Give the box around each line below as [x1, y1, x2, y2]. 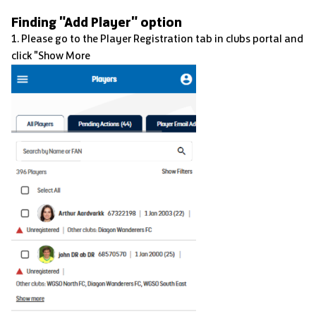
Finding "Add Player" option [11, 13, 182, 31]
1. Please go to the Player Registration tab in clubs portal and [11, 32, 303, 46]
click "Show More [11, 49, 90, 63]
